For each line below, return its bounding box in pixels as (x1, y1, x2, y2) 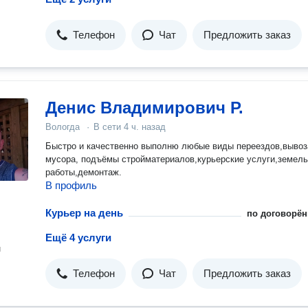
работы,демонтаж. (45, 167, 122, 177)
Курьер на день (45, 207, 123, 219)
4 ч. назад (124, 122, 166, 132)
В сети (93, 122, 124, 132)
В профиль (45, 179, 97, 191)
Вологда (45, 122, 80, 132)
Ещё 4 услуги (45, 232, 111, 243)
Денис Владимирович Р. (45, 98, 243, 117)
